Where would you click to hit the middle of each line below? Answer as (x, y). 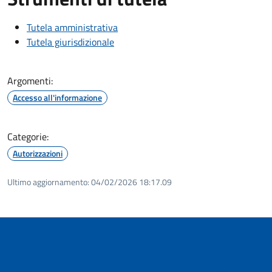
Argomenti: (30, 80)
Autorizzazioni (38, 153)
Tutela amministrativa (72, 27)
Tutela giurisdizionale (70, 42)
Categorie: (28, 136)
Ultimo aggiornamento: (48, 182)
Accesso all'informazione (57, 97)
